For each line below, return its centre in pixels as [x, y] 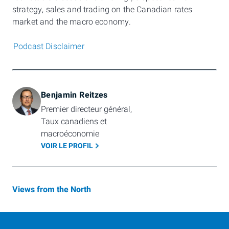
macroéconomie [70, 134]
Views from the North [52, 189]
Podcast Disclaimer [49, 47]
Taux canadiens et [74, 121]
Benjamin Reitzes [74, 95]
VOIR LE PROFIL [67, 146]
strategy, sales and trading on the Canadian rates [102, 10]
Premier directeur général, [86, 109]
